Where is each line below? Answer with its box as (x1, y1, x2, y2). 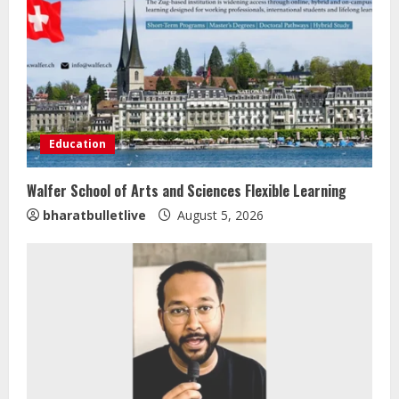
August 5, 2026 (174, 207, 264, 224)
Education (49, 136, 106, 152)
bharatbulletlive (43, 207, 146, 224)
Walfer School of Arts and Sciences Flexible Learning (27, 180, 346, 202)
